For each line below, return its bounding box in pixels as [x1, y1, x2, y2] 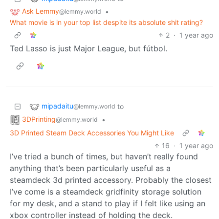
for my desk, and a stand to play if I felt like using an [10, 198, 205, 208]
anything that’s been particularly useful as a [10, 163, 171, 173]
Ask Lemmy [22, 7, 59, 16]
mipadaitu [42, 102, 73, 110]
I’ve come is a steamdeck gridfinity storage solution [10, 186, 201, 197]
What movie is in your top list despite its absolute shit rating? [10, 18, 203, 27]
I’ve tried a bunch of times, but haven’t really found [10, 151, 198, 161]
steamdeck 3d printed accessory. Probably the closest [10, 175, 212, 185]
